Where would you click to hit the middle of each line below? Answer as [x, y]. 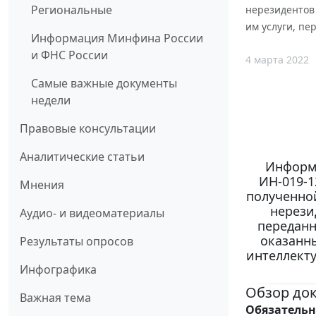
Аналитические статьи [82, 157]
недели [51, 101]
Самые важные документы [104, 84]
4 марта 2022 [277, 59]
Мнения [42, 185]
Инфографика [58, 270]
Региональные [72, 10]
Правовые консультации [88, 129]
